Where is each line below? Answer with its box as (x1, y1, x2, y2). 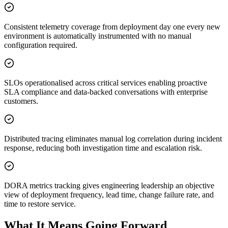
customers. (4, 97, 38, 106)
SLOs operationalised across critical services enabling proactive (4, 78, 207, 88)
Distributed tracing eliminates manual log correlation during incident (4, 134, 222, 144)
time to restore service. (4, 199, 76, 209)
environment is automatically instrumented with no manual (4, 32, 191, 41)
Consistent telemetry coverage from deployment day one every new (4, 22, 220, 32)
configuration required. (4, 41, 77, 50)
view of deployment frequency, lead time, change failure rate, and (4, 190, 214, 199)
